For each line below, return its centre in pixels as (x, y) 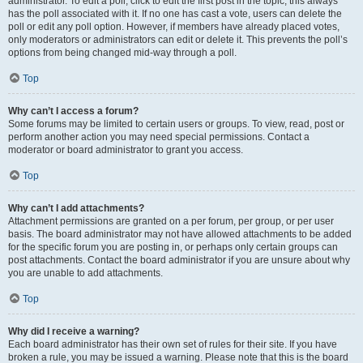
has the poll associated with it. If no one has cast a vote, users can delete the (175, 14)
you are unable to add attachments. (85, 273)
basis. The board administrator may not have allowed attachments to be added (180, 234)
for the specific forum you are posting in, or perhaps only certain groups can (173, 247)
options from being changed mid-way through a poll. (122, 53)
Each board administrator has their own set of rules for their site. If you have (173, 344)
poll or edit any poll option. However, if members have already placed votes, (174, 27)
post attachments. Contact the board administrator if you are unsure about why (179, 260)
